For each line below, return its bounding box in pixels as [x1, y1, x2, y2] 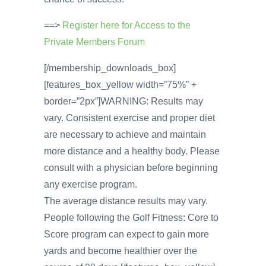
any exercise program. [44, 179, 137, 189]
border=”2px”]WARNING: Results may [44, 96, 203, 106]
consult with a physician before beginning [44, 162, 218, 173]
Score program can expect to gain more [44, 229, 209, 239]
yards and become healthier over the [44, 245, 197, 256]
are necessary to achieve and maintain [44, 129, 206, 140]
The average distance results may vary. [44, 195, 208, 206]
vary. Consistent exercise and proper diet [44, 112, 215, 123]
